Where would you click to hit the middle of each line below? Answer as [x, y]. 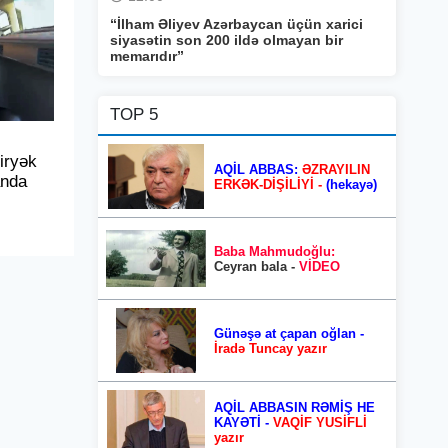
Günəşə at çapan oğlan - [289, 333]
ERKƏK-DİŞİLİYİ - [268, 184]
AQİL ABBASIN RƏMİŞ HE [294, 407]
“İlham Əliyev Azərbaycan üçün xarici [236, 24]
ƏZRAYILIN [336, 169]
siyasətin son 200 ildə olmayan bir [226, 40]
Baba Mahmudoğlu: [274, 251]
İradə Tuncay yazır [270, 348]
